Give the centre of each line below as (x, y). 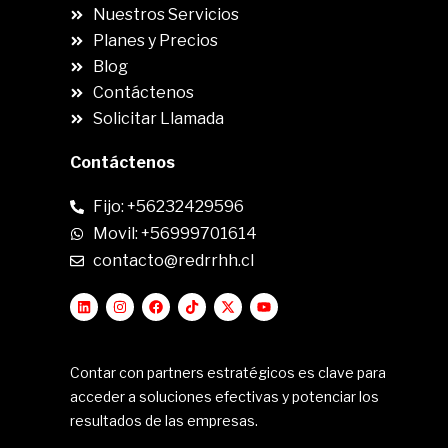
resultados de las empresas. (164, 420)
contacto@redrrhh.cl (173, 260)
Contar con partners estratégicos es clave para (228, 372)
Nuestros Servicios (165, 14)
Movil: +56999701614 (174, 233)
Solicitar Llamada (158, 118)
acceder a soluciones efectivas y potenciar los (224, 396)
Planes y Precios (155, 40)
